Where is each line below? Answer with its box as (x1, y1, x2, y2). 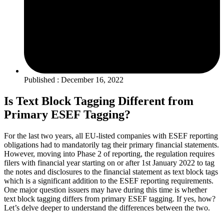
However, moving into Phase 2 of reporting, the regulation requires (4, 149, 214, 158)
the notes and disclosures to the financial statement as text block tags (4, 167, 218, 176)
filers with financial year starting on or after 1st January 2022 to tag (4, 158, 214, 167)
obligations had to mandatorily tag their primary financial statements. (4, 140, 219, 149)
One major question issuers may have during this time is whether (4, 185, 207, 194)
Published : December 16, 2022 (24, 75, 123, 84)
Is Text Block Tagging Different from (4, 94, 193, 107)
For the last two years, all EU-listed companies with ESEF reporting (4, 131, 218, 140)
